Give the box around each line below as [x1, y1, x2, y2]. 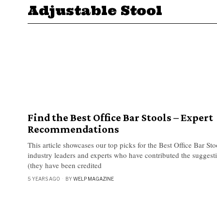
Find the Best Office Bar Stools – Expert [28, 111, 213, 124]
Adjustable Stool [28, 2, 162, 18]
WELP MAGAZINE [73, 176, 114, 182]
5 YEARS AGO [28, 176, 60, 182]
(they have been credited [28, 160, 102, 170]
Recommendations [28, 123, 119, 136]
